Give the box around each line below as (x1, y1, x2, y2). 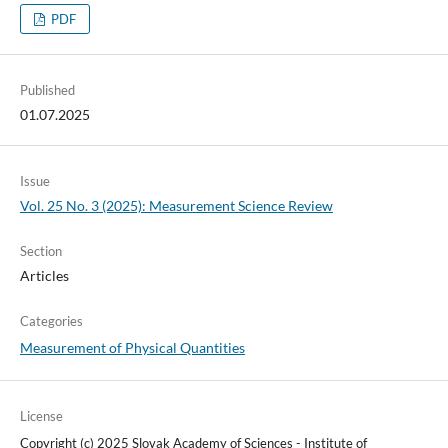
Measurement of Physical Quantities (19, 338, 245, 356)
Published (19, 81, 75, 98)
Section (19, 242, 62, 259)
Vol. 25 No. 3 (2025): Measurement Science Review (19, 196, 333, 214)
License (19, 407, 63, 424)
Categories (19, 312, 83, 329)
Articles (19, 266, 69, 284)
